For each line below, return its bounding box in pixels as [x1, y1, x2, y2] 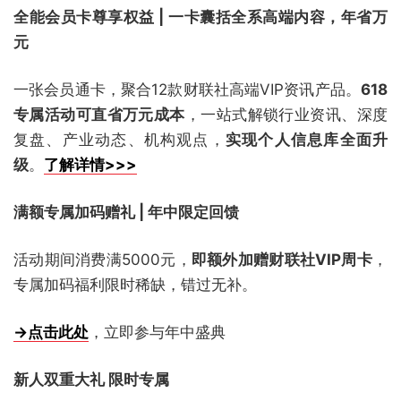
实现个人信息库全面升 [225, 131, 388, 149]
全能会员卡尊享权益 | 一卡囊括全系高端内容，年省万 [13, 8, 388, 26]
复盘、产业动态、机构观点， [13, 131, 226, 149]
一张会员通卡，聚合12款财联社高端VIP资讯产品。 [13, 81, 361, 98]
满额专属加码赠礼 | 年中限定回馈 [13, 203, 239, 221]
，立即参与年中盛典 [89, 323, 226, 341]
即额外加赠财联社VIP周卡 [191, 251, 373, 269]
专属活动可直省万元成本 [13, 106, 185, 124]
